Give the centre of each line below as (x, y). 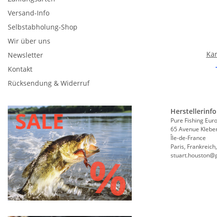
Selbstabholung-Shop (43, 27)
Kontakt (20, 69)
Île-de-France (188, 138)
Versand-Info (29, 13)
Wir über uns (29, 41)
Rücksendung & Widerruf (49, 83)
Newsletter (25, 55)
